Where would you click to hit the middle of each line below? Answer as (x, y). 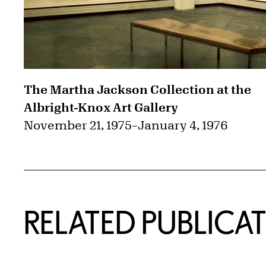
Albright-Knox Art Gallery (101, 107)
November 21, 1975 (78, 125)
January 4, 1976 (183, 125)
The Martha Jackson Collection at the (137, 90)
